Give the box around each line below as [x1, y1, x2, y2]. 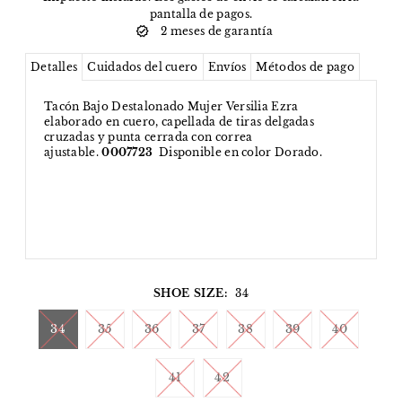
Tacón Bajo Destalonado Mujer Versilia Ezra [43, 100, 299, 114]
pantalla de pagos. [149, 7, 253, 22]
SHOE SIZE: [153, 286, 228, 301]
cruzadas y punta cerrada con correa [43, 130, 253, 144]
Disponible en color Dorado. [153, 145, 323, 160]
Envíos [207, 60, 247, 74]
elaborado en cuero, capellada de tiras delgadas [43, 115, 315, 129]
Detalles [30, 60, 78, 74]
